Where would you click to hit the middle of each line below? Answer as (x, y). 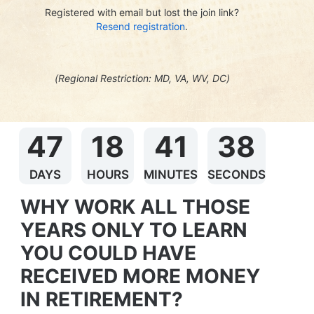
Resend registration (141, 26)
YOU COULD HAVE (111, 253)
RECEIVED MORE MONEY (143, 276)
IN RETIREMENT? (102, 299)
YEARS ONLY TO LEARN (137, 230)
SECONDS (236, 174)
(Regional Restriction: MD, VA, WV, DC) (142, 78)
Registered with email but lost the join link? (142, 12)
